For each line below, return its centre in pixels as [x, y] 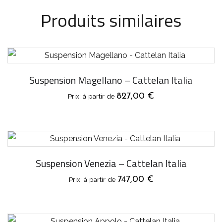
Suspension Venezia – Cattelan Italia [111, 163]
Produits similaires [111, 20]
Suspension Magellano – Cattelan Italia [111, 80]
